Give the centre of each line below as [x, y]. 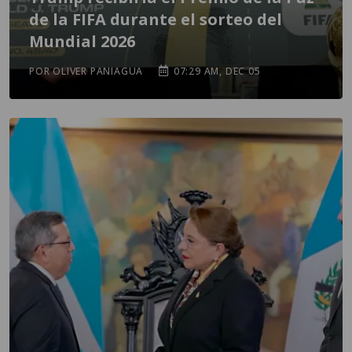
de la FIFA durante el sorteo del [156, 19]
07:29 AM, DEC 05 [216, 71]
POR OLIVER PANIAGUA [86, 71]
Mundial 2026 [82, 41]
